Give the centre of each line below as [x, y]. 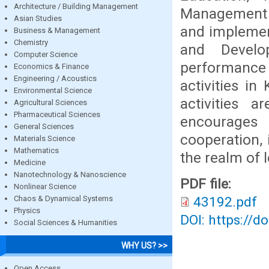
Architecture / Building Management [76, 6]
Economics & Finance [51, 66]
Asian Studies [38, 18]
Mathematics [36, 150]
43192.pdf [225, 202]
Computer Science [46, 54]
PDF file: [207, 184]
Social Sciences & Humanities [65, 222]
